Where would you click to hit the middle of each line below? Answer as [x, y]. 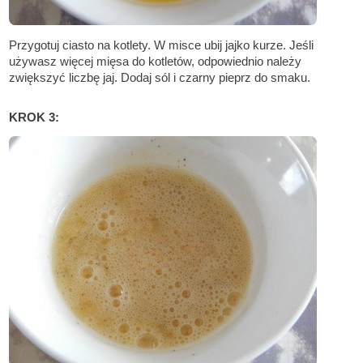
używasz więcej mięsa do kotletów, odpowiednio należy [156, 62]
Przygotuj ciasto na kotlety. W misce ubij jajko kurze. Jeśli [162, 45]
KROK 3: [34, 117]
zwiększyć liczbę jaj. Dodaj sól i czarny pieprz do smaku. [160, 78]
